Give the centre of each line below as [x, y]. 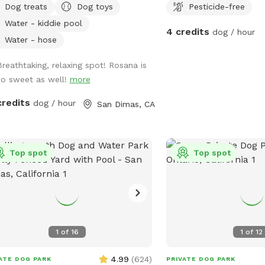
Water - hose [30, 39]
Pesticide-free [217, 6]
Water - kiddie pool [43, 23]
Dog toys [95, 6]
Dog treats [26, 6]
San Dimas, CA [126, 104]
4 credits [188, 31]
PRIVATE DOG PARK [201, 258]
